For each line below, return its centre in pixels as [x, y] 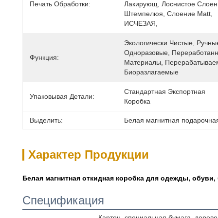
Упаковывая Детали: [62, 96]
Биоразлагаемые [151, 72]
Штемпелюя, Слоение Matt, [168, 14]
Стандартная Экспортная [165, 91]
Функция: [44, 57]
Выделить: [46, 120]
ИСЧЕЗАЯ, [142, 23]
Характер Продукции [89, 154]
